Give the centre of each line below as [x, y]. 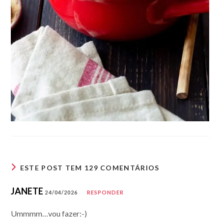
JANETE [27, 191]
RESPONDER [105, 192]
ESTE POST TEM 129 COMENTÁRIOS [90, 167]
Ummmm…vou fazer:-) [49, 213]
